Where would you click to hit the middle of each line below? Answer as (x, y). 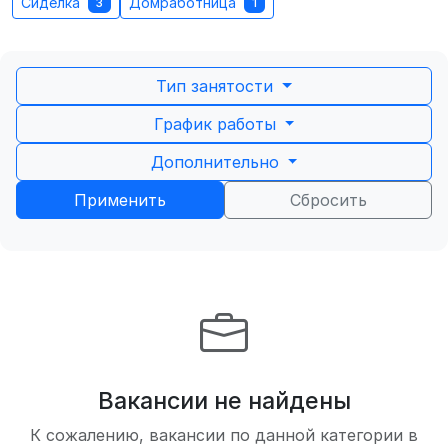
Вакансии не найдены (224, 400)
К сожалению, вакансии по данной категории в (224, 435)
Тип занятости (217, 86)
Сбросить (328, 200)
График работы (217, 124)
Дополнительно (217, 162)
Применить (120, 200)
